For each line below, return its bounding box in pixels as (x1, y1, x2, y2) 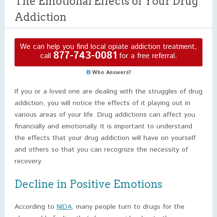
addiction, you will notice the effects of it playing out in (15, 98, 190, 108)
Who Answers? (92, 69, 131, 77)
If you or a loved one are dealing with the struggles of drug (15, 87, 202, 96)
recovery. (15, 156, 42, 166)
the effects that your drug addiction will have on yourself (15, 133, 196, 143)
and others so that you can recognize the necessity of (15, 145, 188, 155)
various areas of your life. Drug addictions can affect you (15, 110, 195, 120)
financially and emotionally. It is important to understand (15, 122, 192, 131)
